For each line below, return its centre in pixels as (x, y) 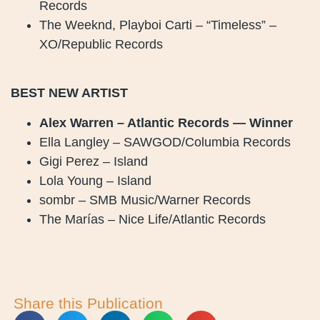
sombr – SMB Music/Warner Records (145, 200)
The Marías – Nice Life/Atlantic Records (152, 219)
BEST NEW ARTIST (69, 93)
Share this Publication (88, 303)
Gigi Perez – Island (94, 161)
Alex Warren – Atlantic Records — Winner (166, 122)
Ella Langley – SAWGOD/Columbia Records (165, 142)
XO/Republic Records (101, 45)
